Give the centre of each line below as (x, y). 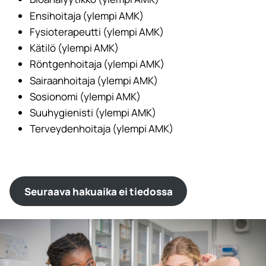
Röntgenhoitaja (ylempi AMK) (97, 64)
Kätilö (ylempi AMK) (74, 48)
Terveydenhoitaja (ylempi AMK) (102, 129)
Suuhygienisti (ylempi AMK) (93, 113)
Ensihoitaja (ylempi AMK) (87, 15)
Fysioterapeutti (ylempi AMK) (97, 31)
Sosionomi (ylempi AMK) (85, 96)
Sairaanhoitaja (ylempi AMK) (94, 80)
